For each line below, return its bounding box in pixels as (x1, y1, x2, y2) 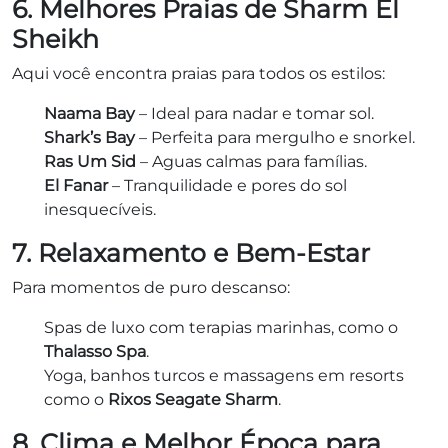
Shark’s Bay (44, 127, 135, 147)
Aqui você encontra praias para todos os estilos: (12, 63, 385, 83)
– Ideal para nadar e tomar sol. (135, 103, 374, 123)
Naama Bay (44, 103, 135, 123)
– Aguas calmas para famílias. (136, 151, 367, 171)
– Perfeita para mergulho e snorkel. (135, 127, 415, 147)
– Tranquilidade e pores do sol (108, 175, 347, 195)
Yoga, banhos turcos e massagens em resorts (44, 365, 404, 385)
